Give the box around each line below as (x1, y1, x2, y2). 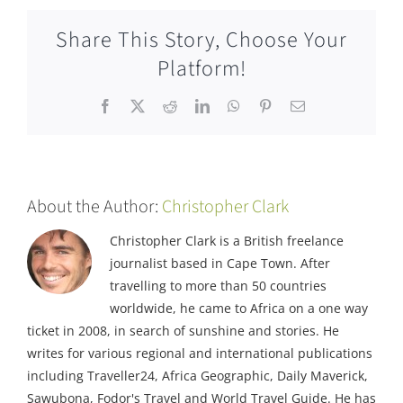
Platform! (157, 53, 246, 85)
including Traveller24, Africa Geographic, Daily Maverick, (27, 366, 368, 384)
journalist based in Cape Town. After (110, 254, 330, 272)
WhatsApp (239, 98, 300, 113)
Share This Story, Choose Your (56, 24, 347, 57)
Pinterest (272, 98, 320, 113)
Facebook (112, 98, 167, 113)
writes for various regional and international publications (27, 344, 372, 362)
